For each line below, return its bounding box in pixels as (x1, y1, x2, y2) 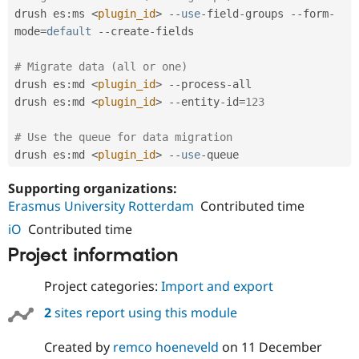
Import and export (160, 277, 273, 296)
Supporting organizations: (8, 179, 180, 197)
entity (181, 95, 220, 108)
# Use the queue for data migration (14, 130, 232, 143)
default (46, 24, 91, 38)
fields (155, 24, 194, 38)
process (181, 77, 226, 91)
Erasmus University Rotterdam (8, 196, 194, 215)
